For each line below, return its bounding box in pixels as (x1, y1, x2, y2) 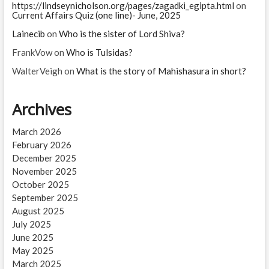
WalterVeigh (11, 65, 62, 77)
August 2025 (11, 205, 64, 217)
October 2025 (11, 179, 69, 190)
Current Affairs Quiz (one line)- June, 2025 (11, 10, 181, 21)
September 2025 (11, 192, 78, 204)
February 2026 (11, 139, 71, 151)
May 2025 (11, 245, 53, 256)
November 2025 (11, 166, 77, 177)
